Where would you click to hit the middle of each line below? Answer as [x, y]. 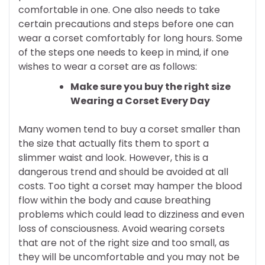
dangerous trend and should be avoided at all [123, 172]
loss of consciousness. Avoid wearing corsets [122, 228]
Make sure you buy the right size [151, 86]
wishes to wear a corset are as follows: [108, 66]
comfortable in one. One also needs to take [119, 9]
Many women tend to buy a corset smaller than [129, 129]
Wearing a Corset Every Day [140, 101]
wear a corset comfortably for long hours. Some [130, 38]
